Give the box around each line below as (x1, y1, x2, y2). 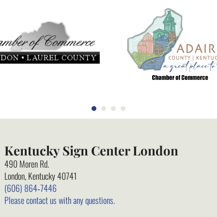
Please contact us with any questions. (4, 193, 115, 206)
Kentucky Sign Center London (4, 141, 178, 159)
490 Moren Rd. (4, 157, 49, 170)
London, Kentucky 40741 (4, 169, 77, 182)
